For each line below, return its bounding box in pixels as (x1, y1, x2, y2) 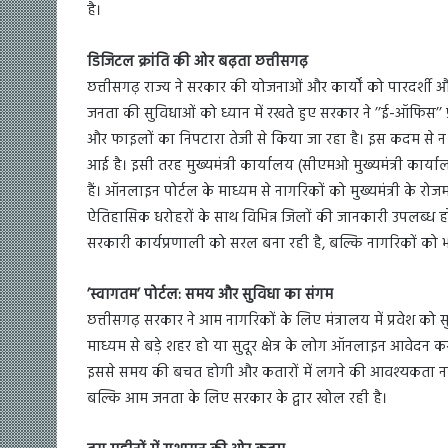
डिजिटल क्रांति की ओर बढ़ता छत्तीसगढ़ (87, 50, 308, 75)
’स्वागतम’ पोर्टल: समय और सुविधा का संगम (87, 283, 333, 308)
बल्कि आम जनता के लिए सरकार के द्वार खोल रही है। (87, 387, 387, 412)
